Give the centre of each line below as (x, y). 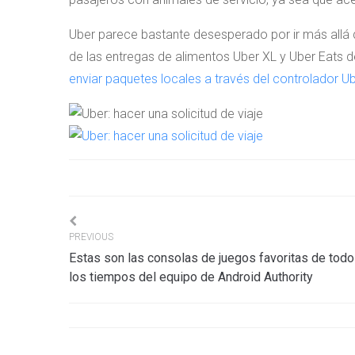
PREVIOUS (91, 237)
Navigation (145, 234)
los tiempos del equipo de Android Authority (191, 277)
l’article (120, 323)
